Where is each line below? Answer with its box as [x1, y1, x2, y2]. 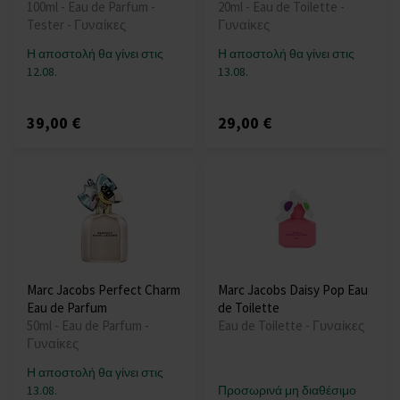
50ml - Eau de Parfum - [27, 317, 149, 335]
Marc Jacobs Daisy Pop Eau [218, 281, 368, 299]
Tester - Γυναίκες [27, 16, 126, 34]
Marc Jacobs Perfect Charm [27, 281, 180, 299]
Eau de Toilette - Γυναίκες [218, 317, 364, 335]
